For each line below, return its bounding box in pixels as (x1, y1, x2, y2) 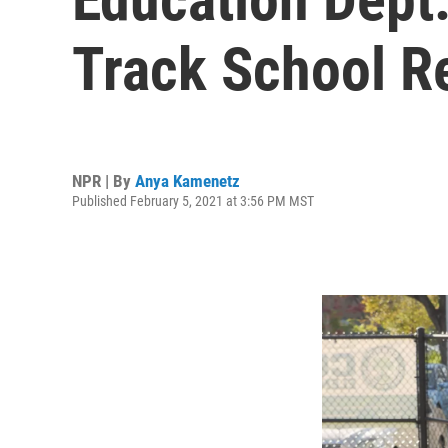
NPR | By (72, 170, 135, 191)
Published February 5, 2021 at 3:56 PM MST (72, 192, 314, 209)
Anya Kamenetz (135, 170, 240, 191)
